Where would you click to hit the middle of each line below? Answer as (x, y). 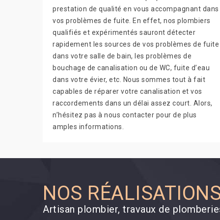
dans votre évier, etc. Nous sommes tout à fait (129, 80)
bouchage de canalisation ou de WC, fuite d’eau (131, 68)
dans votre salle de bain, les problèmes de (122, 56)
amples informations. (88, 127)
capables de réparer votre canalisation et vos (127, 91)
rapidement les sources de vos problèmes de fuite (136, 44)
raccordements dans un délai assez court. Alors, (133, 103)
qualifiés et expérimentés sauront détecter (124, 32)
